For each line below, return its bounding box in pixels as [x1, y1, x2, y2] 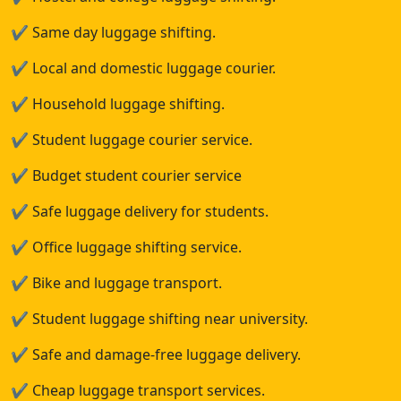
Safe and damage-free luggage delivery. [29, 345, 301, 364]
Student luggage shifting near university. [29, 309, 308, 328]
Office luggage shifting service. [29, 237, 242, 257]
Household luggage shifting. [29, 94, 225, 114]
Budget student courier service [29, 166, 242, 185]
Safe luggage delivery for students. [29, 201, 269, 221]
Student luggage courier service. [29, 130, 252, 149]
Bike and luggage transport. [29, 273, 222, 293]
